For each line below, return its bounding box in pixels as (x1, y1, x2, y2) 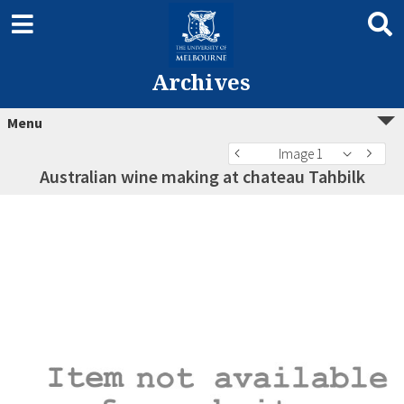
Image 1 (278, 145, 323, 162)
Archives (151, 67, 251, 96)
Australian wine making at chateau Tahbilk (39, 165, 365, 188)
